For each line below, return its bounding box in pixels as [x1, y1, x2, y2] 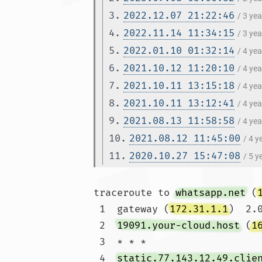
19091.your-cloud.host [117, 219, 240, 232]
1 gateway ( [99, 203, 170, 215]
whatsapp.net [175, 187, 246, 199]
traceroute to [94, 187, 175, 199]
